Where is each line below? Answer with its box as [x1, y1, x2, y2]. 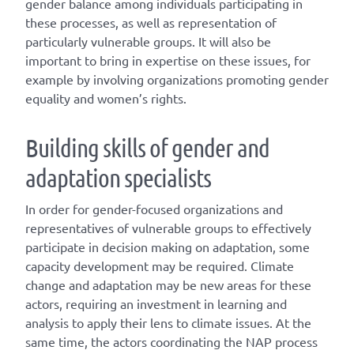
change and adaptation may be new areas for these [25, 277, 311, 293]
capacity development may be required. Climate [25, 258, 294, 274]
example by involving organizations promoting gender [25, 71, 329, 88]
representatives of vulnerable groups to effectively [25, 220, 311, 236]
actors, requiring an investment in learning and [25, 296, 287, 312]
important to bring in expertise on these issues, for [25, 52, 311, 69]
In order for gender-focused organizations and [25, 201, 283, 217]
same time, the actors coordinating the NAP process [25, 333, 318, 350]
